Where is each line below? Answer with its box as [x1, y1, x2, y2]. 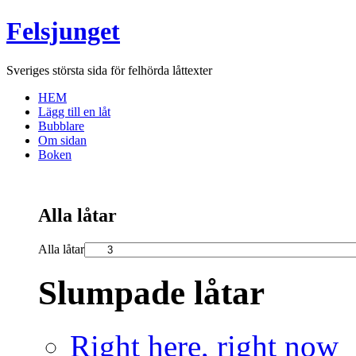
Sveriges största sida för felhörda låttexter [6, 63, 212, 77]
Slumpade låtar [38, 273, 265, 311]
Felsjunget [6, 17, 120, 46]
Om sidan [38, 133, 87, 147]
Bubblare [38, 118, 84, 133]
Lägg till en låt [38, 104, 110, 118]
